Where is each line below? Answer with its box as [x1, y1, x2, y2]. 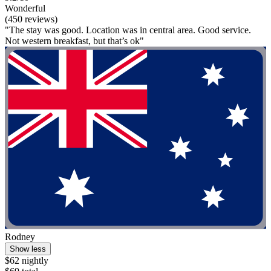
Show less [10, 244, 46, 253]
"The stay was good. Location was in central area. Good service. [5, 24, 251, 35]
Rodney [5, 231, 35, 242]
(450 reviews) [5, 13, 57, 24]
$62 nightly [5, 255, 48, 266]
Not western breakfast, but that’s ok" [5, 35, 144, 46]
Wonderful [5, 2, 45, 13]
